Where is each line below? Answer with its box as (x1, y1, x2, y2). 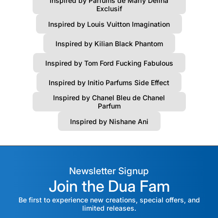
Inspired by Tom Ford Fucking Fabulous (45, 58, 173, 67)
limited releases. (82, 204, 136, 213)
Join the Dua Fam (48, 177, 170, 196)
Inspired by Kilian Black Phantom (55, 39, 163, 48)
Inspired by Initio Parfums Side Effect (49, 78, 169, 87)
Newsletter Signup (69, 165, 149, 177)
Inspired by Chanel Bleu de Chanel (53, 93, 165, 102)
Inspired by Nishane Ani (70, 117, 148, 126)
